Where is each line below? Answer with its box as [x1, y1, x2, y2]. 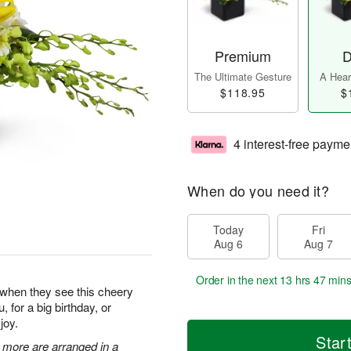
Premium [215, 45, 271, 67]
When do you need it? [187, 180, 329, 201]
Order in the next [196, 272, 280, 288]
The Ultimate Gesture [194, 69, 291, 85]
